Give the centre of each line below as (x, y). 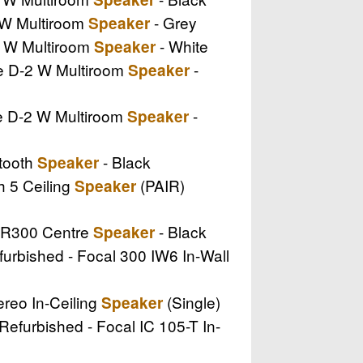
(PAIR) (160, 185)
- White (182, 45)
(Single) (192, 301)
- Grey (173, 22)
